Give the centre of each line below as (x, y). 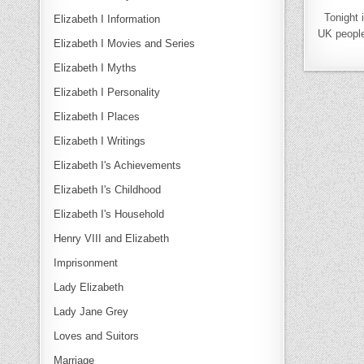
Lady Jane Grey (91, 311)
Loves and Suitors (97, 336)
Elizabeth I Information (107, 19)
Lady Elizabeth (89, 287)
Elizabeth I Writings (100, 141)
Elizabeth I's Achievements (118, 165)
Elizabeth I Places (97, 116)
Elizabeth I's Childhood (108, 189)
